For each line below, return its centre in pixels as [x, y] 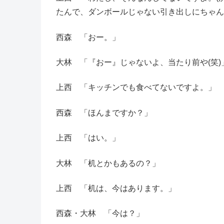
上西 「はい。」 [88, 138]
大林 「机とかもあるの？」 [108, 163]
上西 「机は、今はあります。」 [116, 188]
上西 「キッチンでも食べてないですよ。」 [136, 87]
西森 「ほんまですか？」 [104, 112]
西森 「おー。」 [88, 37]
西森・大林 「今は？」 [100, 213]
